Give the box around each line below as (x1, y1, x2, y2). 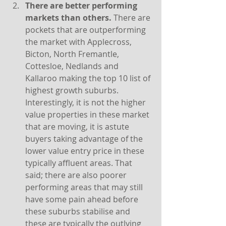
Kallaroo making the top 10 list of (25, 73, 152, 84)
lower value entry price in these (25, 145, 146, 156)
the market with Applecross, (25, 36, 134, 47)
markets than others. (25, 12, 114, 23)
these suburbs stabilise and (25, 206, 132, 217)
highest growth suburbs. (25, 85, 121, 96)
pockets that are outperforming (25, 24, 148, 35)
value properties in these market (25, 109, 151, 120)
